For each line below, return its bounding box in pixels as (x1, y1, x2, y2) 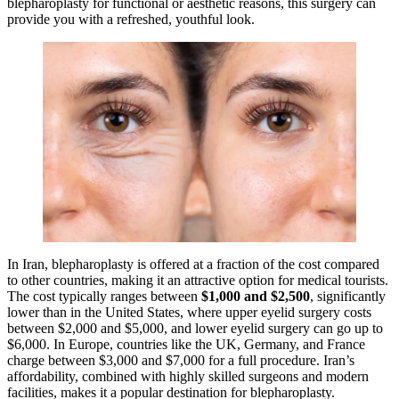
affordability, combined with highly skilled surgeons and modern (7, 368, 369, 384)
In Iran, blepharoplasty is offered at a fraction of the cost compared (7, 256, 379, 272)
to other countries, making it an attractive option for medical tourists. (7, 272, 388, 288)
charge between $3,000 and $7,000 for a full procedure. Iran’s (7, 352, 354, 368)
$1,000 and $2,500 (201, 288, 310, 304)
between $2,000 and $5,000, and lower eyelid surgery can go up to (7, 320, 383, 336)
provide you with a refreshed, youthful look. (7, 11, 255, 27)
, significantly (310, 288, 386, 304)
